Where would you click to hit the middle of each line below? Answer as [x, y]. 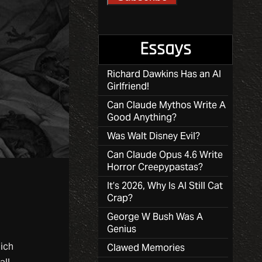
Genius [122, 229]
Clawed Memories [146, 247]
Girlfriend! [128, 86]
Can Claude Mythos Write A [166, 105]
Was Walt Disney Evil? [154, 136]
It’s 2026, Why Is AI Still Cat [165, 185]
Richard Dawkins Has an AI [164, 74]
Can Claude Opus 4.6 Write [165, 154]
